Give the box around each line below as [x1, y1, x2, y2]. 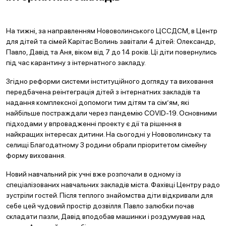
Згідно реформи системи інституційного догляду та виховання [6, 77, 213, 85]
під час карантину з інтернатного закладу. [6, 59, 146, 67]
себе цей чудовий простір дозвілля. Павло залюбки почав [6, 202, 194, 210]
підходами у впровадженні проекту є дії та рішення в [6, 120, 182, 128]
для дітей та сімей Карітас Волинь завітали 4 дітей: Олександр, [6, 37, 215, 45]
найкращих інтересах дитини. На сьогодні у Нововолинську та [6, 130, 211, 138]
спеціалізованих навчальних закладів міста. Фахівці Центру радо [6, 181, 220, 189]
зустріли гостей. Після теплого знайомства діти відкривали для [6, 191, 213, 199]
